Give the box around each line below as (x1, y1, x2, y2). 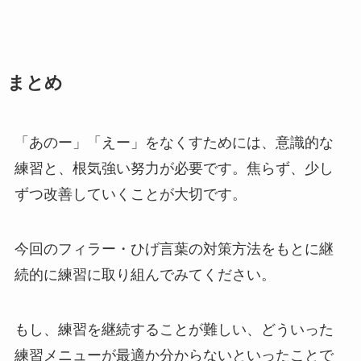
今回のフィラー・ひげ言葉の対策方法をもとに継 (14, 240, 334, 257)
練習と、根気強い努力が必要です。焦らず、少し (14, 160, 334, 176)
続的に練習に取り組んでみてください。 (14, 266, 276, 283)
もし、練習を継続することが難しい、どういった (14, 321, 334, 338)
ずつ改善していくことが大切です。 (14, 185, 247, 202)
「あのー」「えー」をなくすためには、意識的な (14, 134, 334, 151)
